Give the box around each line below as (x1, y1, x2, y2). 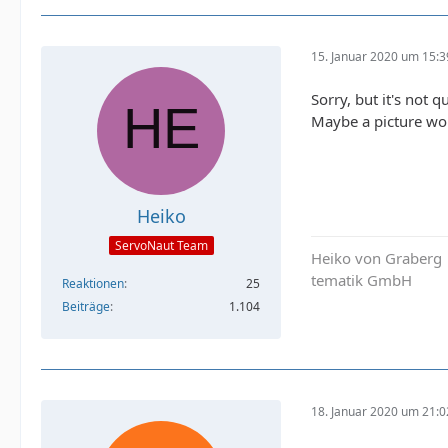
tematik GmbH (311, 270, 412, 291)
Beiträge (62, 298, 110, 316)
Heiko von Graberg (311, 248, 442, 269)
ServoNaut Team (114, 237, 208, 255)
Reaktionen (62, 275, 124, 293)
